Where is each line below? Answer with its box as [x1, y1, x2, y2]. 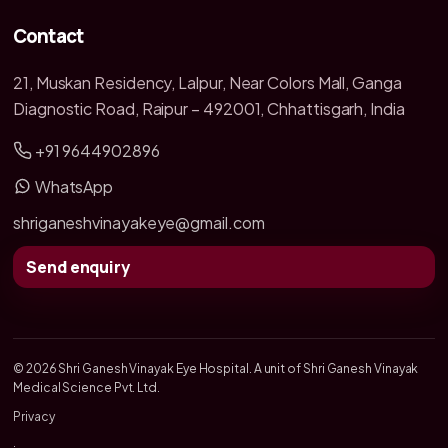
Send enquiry [26, 255, 131, 278]
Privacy [13, 408, 55, 424]
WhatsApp [31, 175, 114, 197]
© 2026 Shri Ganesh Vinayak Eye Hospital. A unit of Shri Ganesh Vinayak [13, 360, 419, 376]
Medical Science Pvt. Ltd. [13, 379, 160, 395]
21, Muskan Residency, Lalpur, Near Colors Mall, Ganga [13, 71, 402, 93]
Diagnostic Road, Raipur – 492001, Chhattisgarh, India [13, 97, 405, 119]
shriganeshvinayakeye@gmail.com [13, 211, 265, 233]
